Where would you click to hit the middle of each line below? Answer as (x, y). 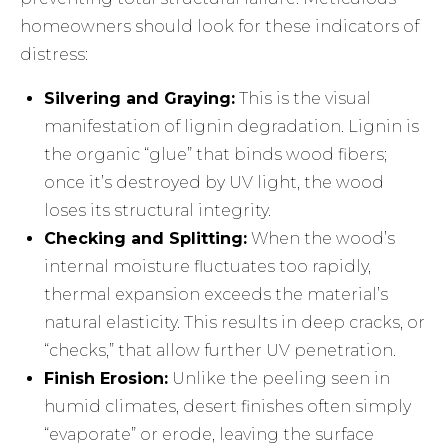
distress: (54, 55)
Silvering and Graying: (140, 99)
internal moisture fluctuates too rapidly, (208, 267)
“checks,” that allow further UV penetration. (220, 351)
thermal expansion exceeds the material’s (216, 295)
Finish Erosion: (106, 379)
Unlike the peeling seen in (279, 379)
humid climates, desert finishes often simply (228, 407)
